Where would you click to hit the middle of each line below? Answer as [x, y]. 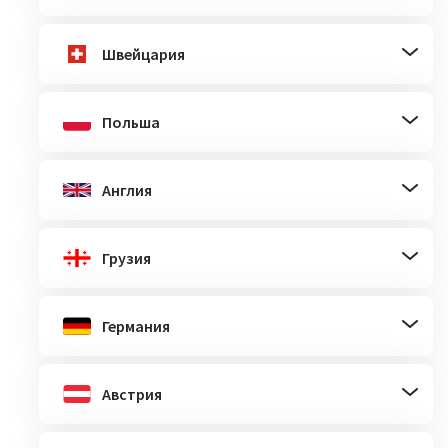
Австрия [132, 393]
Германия [136, 325]
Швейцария [143, 53]
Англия [127, 189]
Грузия [126, 257]
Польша [131, 121]
